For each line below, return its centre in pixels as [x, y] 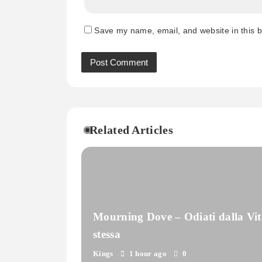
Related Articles [131, 130]
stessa [107, 235]
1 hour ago [148, 254]
